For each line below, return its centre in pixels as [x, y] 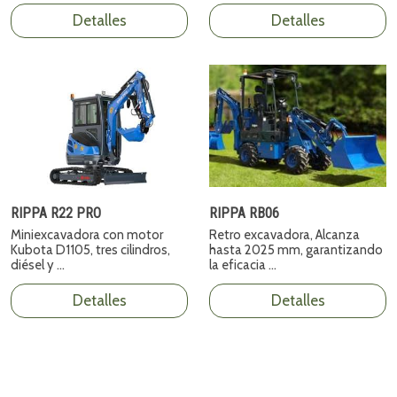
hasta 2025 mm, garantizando [296, 249]
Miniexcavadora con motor [87, 234]
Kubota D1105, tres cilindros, [90, 249]
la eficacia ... [243, 265]
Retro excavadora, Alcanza [284, 234]
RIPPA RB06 [244, 213]
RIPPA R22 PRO [56, 213]
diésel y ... [38, 265]
